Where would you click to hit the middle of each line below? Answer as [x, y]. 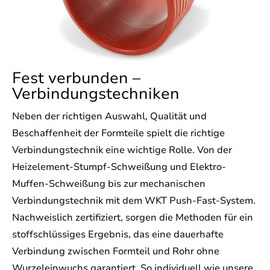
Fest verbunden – [76, 78]
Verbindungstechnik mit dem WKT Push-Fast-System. [134, 201]
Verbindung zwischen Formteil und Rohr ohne [116, 252]
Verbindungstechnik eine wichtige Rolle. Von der [122, 150]
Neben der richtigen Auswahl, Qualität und [109, 117]
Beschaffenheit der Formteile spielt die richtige [118, 133]
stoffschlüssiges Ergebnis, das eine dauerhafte [118, 235]
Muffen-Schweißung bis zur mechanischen [109, 184]
